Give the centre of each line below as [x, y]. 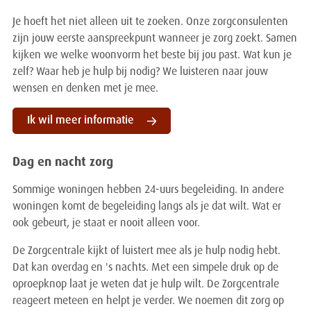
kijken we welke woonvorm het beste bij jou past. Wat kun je [152, 56]
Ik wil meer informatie [81, 121]
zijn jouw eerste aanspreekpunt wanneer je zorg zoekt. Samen [155, 39]
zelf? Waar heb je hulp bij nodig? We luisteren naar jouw [140, 73]
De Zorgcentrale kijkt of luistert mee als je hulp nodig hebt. [146, 252]
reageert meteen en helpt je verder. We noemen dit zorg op [148, 302]
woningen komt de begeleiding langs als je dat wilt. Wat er [147, 207]
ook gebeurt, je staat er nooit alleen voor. [106, 224]
